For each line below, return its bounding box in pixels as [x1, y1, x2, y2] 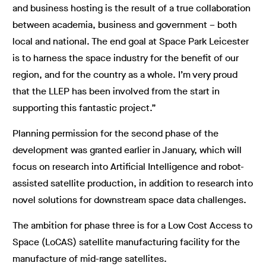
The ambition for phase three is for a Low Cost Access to [12, 219, 252, 232]
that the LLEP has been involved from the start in [12, 85, 220, 97]
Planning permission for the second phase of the [12, 127, 218, 140]
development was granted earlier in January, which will [12, 144, 242, 156]
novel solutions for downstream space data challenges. [12, 194, 246, 206]
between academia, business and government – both [12, 18, 237, 31]
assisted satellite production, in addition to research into [12, 177, 253, 189]
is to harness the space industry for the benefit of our [12, 52, 239, 64]
